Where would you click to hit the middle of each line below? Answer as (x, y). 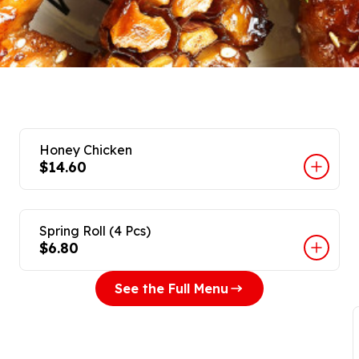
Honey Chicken (86, 150)
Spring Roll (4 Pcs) (95, 231)
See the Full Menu (171, 288)
